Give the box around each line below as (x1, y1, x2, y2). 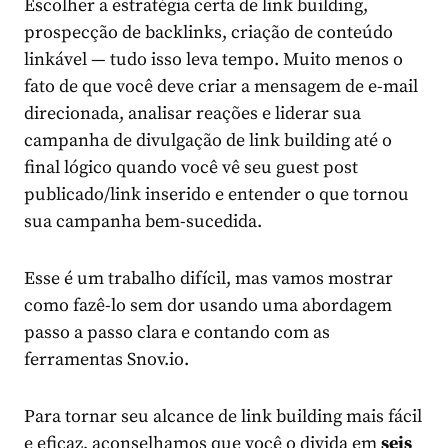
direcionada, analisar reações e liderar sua (24, 102, 361, 126)
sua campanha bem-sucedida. (24, 210, 262, 234)
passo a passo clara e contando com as (24, 321, 330, 345)
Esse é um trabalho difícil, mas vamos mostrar (24, 267, 393, 291)
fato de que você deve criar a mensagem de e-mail (24, 75, 418, 99)
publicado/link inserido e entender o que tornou (24, 183, 409, 207)
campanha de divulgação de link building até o (24, 129, 392, 153)
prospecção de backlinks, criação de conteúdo (24, 21, 393, 45)
